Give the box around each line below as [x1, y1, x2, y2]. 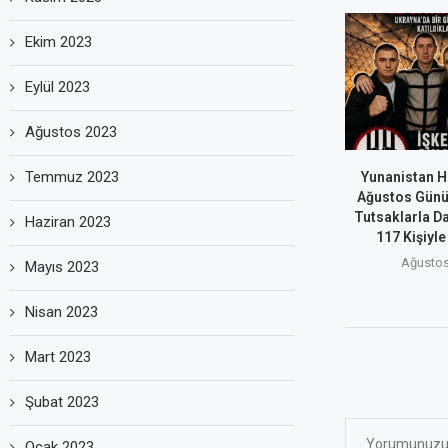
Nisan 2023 [25, 302, 98, 321]
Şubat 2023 [25, 392, 99, 411]
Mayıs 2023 [25, 257, 99, 276]
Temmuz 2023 [25, 167, 119, 186]
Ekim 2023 [25, 32, 92, 51]
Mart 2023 [25, 347, 91, 366]
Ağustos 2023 [25, 122, 117, 141]
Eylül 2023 [25, 77, 90, 96]
